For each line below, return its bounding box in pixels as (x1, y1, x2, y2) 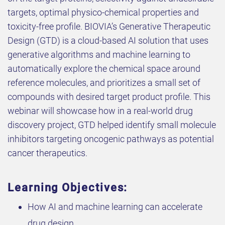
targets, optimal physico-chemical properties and (8, 7, 199, 18)
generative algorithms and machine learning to (8, 49, 190, 60)
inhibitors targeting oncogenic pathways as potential (8, 134, 214, 145)
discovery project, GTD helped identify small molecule (8, 120, 216, 131)
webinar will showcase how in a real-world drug (8, 105, 193, 117)
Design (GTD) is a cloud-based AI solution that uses (8, 35, 208, 46)
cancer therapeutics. (8, 148, 91, 159)
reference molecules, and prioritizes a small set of (8, 77, 200, 88)
